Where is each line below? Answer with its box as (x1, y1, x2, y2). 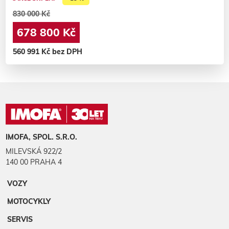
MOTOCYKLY (7, 197, 51, 207)
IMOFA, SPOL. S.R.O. (5, 132, 77, 142)
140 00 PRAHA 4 (5, 157, 62, 167)
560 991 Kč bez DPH (12, 47, 82, 57)
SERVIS (7, 215, 33, 224)
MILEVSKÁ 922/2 (5, 147, 62, 156)
